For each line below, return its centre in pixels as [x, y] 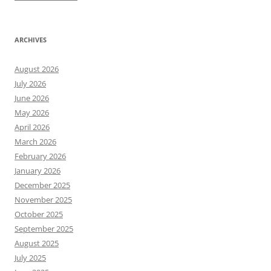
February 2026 [40, 156]
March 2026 [35, 142]
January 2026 [38, 171]
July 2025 [30, 258]
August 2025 [37, 243]
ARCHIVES [31, 40]
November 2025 [43, 200]
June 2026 [32, 98]
